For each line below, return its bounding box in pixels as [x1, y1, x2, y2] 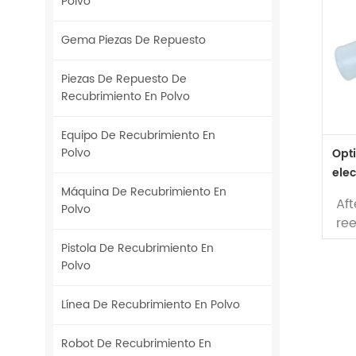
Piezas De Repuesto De [61, 70, 187, 89]
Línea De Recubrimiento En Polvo [61, 296, 240, 315]
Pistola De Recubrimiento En [61, 239, 214, 258]
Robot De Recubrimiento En [61, 335, 211, 354]
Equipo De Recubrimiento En [61, 126, 215, 145]
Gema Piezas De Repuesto [61, 31, 206, 50]
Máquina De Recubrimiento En [61, 183, 226, 202]
